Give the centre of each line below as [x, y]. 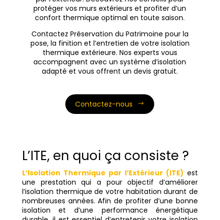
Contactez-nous [104, 104]
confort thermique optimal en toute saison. [110, 18]
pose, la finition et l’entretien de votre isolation [110, 43]
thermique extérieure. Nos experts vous [110, 53]
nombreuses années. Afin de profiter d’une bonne [110, 201]
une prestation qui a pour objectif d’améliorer [110, 182]
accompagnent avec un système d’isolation [110, 62]
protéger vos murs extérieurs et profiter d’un [110, 9]
